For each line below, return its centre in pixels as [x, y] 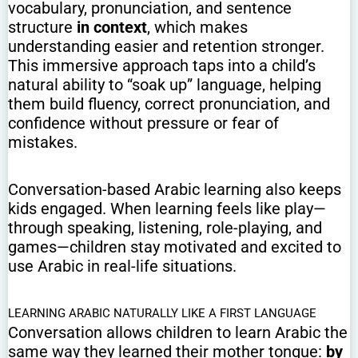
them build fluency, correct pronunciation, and [169, 104]
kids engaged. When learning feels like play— [167, 209]
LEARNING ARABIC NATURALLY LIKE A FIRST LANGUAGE [162, 314]
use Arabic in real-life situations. [122, 267]
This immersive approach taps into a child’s [162, 66]
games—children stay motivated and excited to [175, 247]
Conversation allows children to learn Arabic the [178, 333]
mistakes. [43, 143]
